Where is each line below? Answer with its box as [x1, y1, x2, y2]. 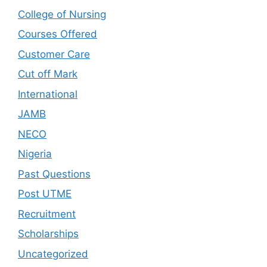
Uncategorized [18, 247, 88, 260]
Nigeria [18, 148, 52, 160]
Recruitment [18, 207, 76, 220]
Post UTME [18, 188, 72, 200]
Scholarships [18, 228, 79, 240]
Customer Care [18, 48, 90, 60]
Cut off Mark [18, 68, 77, 80]
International [18, 88, 77, 100]
